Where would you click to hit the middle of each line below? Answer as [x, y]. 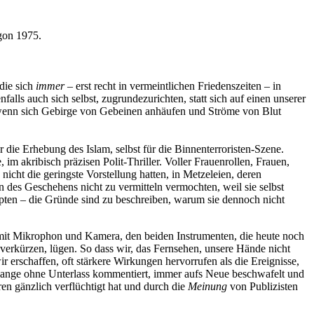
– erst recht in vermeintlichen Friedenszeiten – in [173, 86]
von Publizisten [262, 286]
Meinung [207, 286]
